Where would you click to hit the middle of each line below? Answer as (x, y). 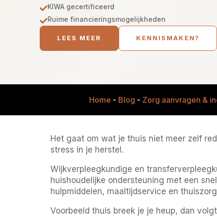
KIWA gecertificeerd (81, 7)
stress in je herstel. (87, 149)
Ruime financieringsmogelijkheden (107, 19)
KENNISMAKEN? (168, 38)
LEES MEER (79, 38)
